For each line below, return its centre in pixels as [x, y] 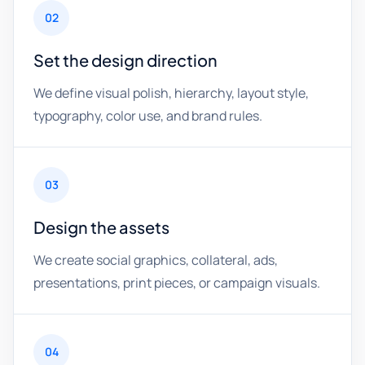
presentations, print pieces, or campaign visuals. [177, 283]
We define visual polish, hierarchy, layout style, [171, 93]
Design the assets [101, 227]
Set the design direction [125, 60]
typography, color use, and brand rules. [148, 116]
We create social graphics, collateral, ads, [156, 260]
